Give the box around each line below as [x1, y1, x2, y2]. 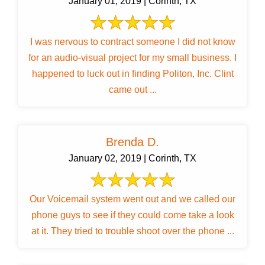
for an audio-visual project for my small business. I [28, 53, 234, 63]
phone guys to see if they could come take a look [31, 210, 234, 221]
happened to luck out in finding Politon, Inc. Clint [31, 69, 214, 79]
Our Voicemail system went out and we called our [30, 194, 235, 205]
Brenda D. [106, 135, 159, 149]
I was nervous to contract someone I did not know [30, 37, 235, 47]
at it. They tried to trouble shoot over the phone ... [50, 226, 234, 237]
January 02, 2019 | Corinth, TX [69, 153, 196, 164]
